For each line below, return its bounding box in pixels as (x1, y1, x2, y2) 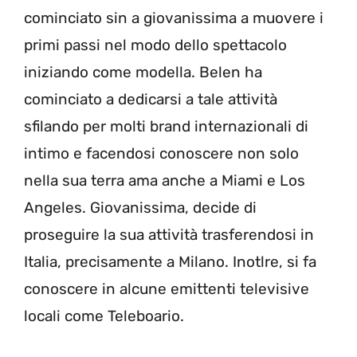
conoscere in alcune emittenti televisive (24, 280, 309, 299)
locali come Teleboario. (24, 307, 184, 326)
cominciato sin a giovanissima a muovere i (24, 9, 324, 28)
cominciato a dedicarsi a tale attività (24, 90, 277, 109)
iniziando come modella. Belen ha (24, 63, 262, 82)
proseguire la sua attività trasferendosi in (24, 226, 314, 245)
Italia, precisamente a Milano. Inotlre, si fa (24, 253, 316, 272)
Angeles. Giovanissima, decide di (24, 198, 257, 218)
